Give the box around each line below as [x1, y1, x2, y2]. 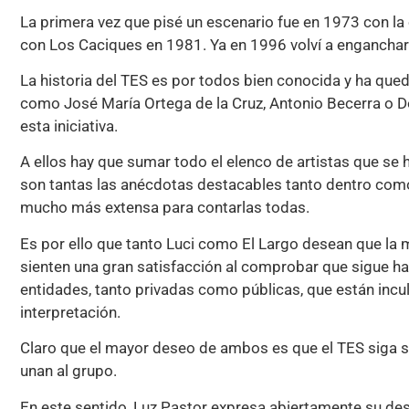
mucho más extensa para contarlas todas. [20, 198, 309, 217]
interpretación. [20, 302, 121, 321]
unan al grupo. [20, 362, 117, 381]
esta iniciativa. [20, 116, 118, 135]
